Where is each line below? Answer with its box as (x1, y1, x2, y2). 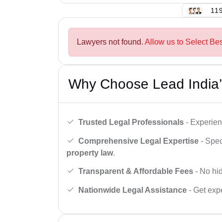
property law (66, 148, 113, 157)
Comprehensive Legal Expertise (78, 136, 199, 145)
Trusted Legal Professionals (78, 117, 184, 126)
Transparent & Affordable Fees (78, 167, 193, 176)
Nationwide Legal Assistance (78, 185, 187, 194)
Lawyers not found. (77, 38, 145, 47)
